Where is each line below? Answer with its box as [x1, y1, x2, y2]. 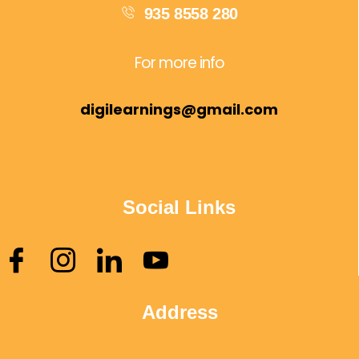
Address [141, 301, 218, 324]
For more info [134, 52, 224, 75]
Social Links [123, 196, 236, 219]
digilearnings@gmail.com [80, 99, 278, 120]
